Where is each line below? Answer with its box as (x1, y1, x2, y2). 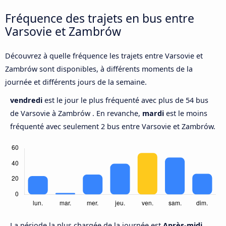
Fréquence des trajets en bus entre (5, 10, 194, 26)
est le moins (164, 108, 207, 119)
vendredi (10, 95, 44, 105)
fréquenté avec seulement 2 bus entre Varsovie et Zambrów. (10, 122, 215, 132)
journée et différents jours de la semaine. (5, 77, 147, 87)
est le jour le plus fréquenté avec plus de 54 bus (44, 95, 208, 105)
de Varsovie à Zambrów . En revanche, (10, 108, 142, 119)
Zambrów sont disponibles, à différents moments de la (5, 64, 193, 74)
